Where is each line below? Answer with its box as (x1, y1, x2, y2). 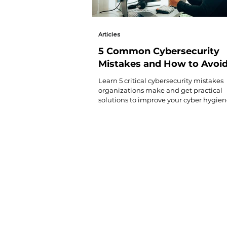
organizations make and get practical (98, 86, 222, 94)
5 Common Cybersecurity (98, 45, 219, 57)
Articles (98, 30, 120, 38)
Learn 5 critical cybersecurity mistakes (98, 76, 223, 85)
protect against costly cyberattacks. (98, 105, 214, 113)
